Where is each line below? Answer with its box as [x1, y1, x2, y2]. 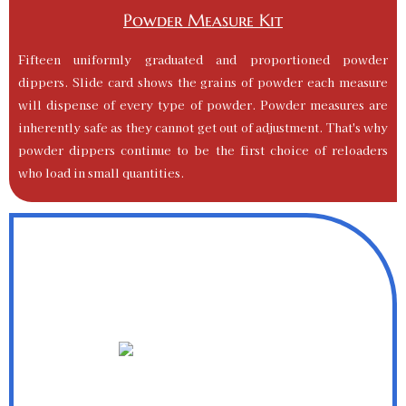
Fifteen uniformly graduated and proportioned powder [18, 51, 388, 68]
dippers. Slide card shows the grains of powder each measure [18, 73, 388, 91]
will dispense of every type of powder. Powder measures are [18, 96, 388, 113]
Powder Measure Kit [123, 9, 283, 31]
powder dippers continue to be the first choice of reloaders [18, 141, 388, 159]
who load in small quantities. [18, 164, 184, 181]
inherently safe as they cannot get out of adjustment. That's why [18, 119, 388, 136]
